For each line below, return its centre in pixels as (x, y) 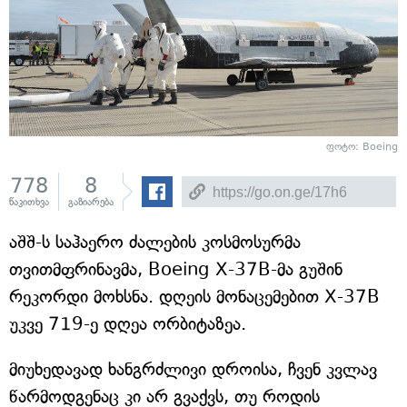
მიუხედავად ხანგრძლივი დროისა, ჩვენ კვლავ (193, 370)
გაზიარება (91, 203)
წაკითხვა (29, 203)
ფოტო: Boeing (362, 147)
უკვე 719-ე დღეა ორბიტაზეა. (128, 324)
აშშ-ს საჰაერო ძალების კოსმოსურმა (155, 243)
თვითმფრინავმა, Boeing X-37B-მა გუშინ (176, 270)
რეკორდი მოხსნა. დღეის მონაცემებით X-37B (194, 297)
